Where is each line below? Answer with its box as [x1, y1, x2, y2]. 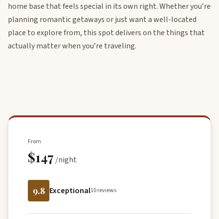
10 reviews [90, 186, 116, 195]
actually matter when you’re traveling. [8, 41, 136, 51]
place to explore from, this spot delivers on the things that [8, 27, 205, 38]
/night [55, 154, 77, 165]
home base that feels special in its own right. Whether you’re [8, 1, 211, 12]
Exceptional [49, 185, 90, 196]
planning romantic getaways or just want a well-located [8, 14, 197, 25]
